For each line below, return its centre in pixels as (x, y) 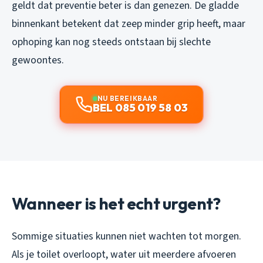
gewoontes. (38, 60)
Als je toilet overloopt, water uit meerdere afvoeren (124, 254)
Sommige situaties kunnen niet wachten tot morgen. (127, 236)
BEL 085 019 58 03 (140, 107)
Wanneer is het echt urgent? (116, 203)
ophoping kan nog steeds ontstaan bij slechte (111, 42)
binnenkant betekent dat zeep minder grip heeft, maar (129, 23)
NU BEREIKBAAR (127, 98)
